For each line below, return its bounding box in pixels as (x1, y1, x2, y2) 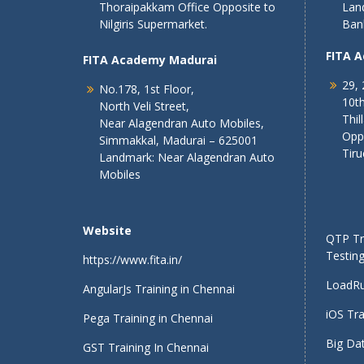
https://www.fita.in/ (83, 252, 182, 267)
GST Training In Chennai (83, 340, 209, 355)
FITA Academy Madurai (83, 52, 217, 67)
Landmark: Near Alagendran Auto (99, 149, 275, 165)
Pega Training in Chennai (83, 310, 213, 326)
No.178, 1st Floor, (99, 81, 194, 97)
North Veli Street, (99, 98, 189, 114)
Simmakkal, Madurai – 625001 (99, 132, 258, 148)
